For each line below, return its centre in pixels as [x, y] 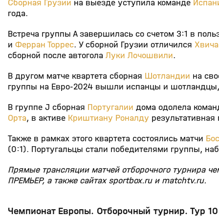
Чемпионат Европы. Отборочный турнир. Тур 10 [113, 211]
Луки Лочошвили [139, 56]
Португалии [110, 108]
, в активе [47, 118]
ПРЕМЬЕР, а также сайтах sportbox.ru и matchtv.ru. [107, 181]
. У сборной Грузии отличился [134, 45]
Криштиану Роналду [109, 118]
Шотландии [167, 76]
